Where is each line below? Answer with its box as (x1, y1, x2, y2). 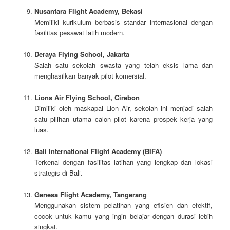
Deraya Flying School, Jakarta (34, 49, 129, 60)
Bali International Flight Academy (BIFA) (34, 146, 162, 157)
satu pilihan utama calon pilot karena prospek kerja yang (34, 114, 213, 124)
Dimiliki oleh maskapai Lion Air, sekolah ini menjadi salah (34, 103, 213, 113)
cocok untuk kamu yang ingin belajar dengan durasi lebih (34, 211, 213, 221)
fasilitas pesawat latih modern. (34, 27, 125, 37)
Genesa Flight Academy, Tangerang (34, 189, 147, 200)
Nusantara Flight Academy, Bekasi (34, 6, 143, 16)
